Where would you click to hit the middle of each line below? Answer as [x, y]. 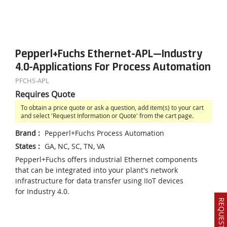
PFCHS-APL [32, 80]
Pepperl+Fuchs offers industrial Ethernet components [106, 159]
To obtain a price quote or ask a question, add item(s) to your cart [112, 107]
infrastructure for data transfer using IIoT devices [99, 180]
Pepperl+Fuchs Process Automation [104, 133]
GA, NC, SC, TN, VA [75, 146]
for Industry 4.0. [42, 191]
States [26, 146]
